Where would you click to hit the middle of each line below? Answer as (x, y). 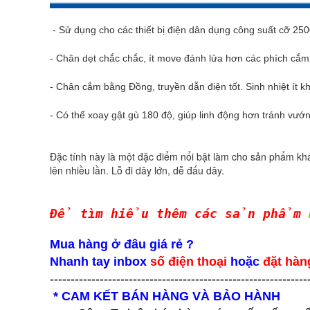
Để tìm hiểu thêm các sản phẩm (179, 213)
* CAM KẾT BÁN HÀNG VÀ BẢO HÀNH (167, 296)
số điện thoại (189, 261)
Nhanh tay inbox (100, 261)
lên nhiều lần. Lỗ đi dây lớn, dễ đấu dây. (137, 170)
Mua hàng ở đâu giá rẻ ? (122, 244)
